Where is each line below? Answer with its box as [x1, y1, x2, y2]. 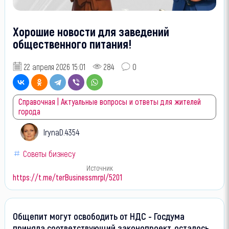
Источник [86, 163, 113, 172]
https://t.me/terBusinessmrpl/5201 [12, 172, 122, 182]
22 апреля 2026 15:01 [24, 61, 85, 72]
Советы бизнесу [22, 148, 76, 158]
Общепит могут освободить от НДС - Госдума [12, 210, 185, 222]
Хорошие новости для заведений [12, 24, 169, 39]
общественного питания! [12, 36, 132, 51]
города [18, 106, 40, 116]
